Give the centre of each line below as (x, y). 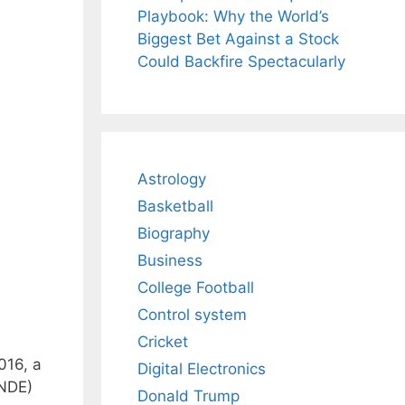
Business (170, 261)
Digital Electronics (202, 369)
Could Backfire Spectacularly (241, 62)
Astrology (172, 179)
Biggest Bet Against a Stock (238, 39)
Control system (192, 315)
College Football (196, 288)
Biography (174, 234)
